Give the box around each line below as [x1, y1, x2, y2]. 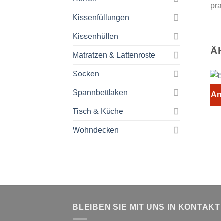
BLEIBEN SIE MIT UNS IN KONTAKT [73, 202, 220, 211]
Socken [73, 69, 99, 78]
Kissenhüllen [73, 32, 118, 40]
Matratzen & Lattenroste [73, 50, 155, 59]
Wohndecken [73, 125, 119, 134]
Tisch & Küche [73, 107, 123, 115]
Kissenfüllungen [73, 13, 129, 22]
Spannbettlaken [73, 88, 128, 97]
